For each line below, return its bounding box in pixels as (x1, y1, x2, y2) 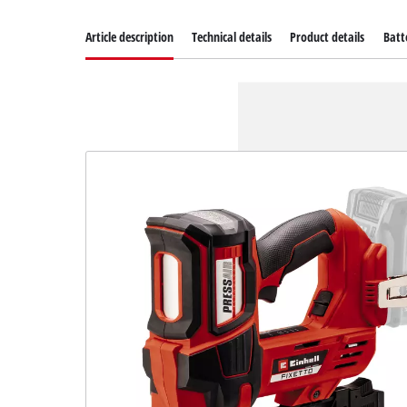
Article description (85, 28, 174, 46)
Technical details (192, 28, 273, 46)
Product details (290, 28, 365, 46)
